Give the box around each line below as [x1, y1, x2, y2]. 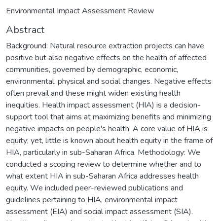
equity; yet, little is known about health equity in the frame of [6, 135, 213, 146]
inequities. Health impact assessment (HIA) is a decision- [6, 99, 201, 110]
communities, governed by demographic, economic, [6, 64, 178, 75]
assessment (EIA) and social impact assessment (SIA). [6, 206, 193, 217]
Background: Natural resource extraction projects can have [6, 40, 204, 51]
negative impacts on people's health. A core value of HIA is [6, 123, 208, 134]
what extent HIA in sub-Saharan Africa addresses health [6, 170, 199, 182]
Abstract [6, 23, 44, 37]
